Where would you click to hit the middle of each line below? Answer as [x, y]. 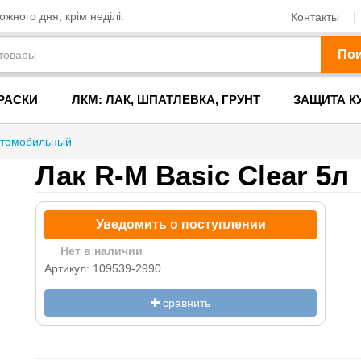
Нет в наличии [101, 251]
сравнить [185, 303]
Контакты [315, 17]
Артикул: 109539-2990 [103, 268]
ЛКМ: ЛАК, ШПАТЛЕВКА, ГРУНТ [166, 100]
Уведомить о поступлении [180, 224]
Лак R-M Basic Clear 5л [192, 175]
